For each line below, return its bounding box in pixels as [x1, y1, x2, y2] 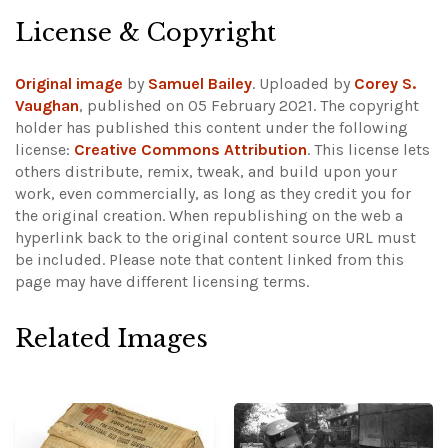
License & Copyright [15, 17, 276, 47]
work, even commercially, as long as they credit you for [15, 183, 411, 203]
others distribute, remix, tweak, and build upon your [15, 161, 397, 181]
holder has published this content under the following [15, 117, 408, 137]
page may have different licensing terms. [15, 271, 309, 291]
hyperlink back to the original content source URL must [15, 227, 416, 247]
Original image [15, 73, 123, 93]
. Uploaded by [252, 73, 354, 93]
